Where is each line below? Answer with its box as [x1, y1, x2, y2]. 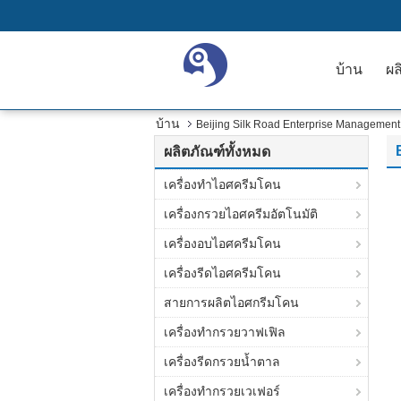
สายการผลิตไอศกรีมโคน [164, 295, 299, 310]
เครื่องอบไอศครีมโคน [164, 236, 281, 251]
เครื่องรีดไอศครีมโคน [164, 266, 281, 280]
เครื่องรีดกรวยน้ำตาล [164, 354, 280, 369]
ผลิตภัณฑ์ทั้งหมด [164, 144, 270, 159]
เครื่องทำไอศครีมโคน [164, 177, 281, 192]
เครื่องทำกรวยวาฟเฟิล [164, 325, 286, 339]
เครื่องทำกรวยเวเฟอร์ [164, 384, 280, 398]
